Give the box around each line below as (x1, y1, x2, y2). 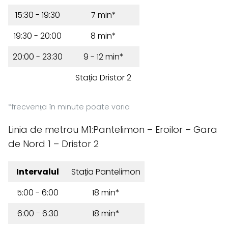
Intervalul (16, 166, 59, 178)
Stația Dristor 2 (75, 72, 131, 83)
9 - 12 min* (83, 51, 124, 63)
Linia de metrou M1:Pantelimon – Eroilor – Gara (8, 123, 217, 136)
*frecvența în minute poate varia (8, 102, 130, 112)
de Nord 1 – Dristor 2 (8, 137, 99, 150)
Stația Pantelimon (71, 166, 140, 178)
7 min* (91, 9, 116, 21)
